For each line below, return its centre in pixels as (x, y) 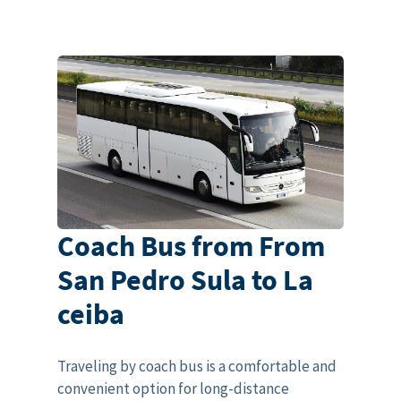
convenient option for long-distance (173, 389)
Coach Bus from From (191, 247)
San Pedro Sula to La (185, 281)
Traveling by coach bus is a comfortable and (196, 367)
